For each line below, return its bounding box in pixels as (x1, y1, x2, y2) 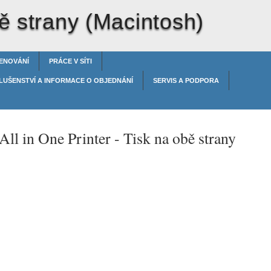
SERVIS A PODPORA (153, 77, 219, 84)
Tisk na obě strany (123, 128, 236, 148)
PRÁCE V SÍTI (49, 57, 92, 65)
